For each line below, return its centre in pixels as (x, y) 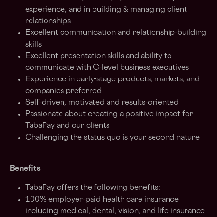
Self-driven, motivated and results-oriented (102, 103)
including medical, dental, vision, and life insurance (115, 211)
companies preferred (63, 91)
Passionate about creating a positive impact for (109, 115)
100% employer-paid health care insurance (102, 200)
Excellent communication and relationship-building (116, 33)
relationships (48, 22)
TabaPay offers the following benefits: (93, 188)
